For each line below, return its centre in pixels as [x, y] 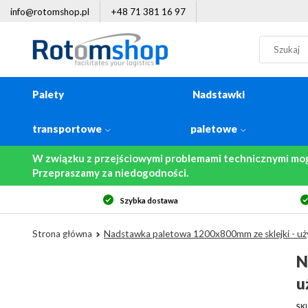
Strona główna [62, 234]
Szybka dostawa [149, 200]
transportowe [67, 129]
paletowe [214, 129]
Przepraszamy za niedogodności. [110, 173]
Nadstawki [218, 94]
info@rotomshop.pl [50, 11]
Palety [48, 94]
